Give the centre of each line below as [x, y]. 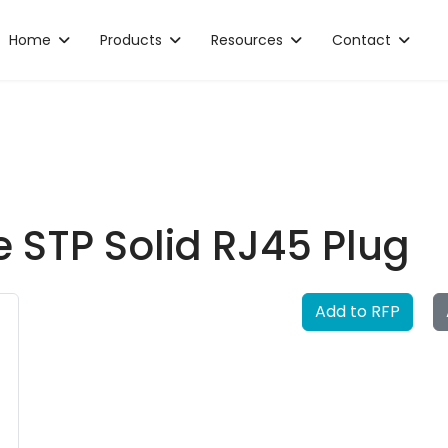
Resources [247, 40]
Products [131, 40]
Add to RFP [358, 311]
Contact [362, 40]
